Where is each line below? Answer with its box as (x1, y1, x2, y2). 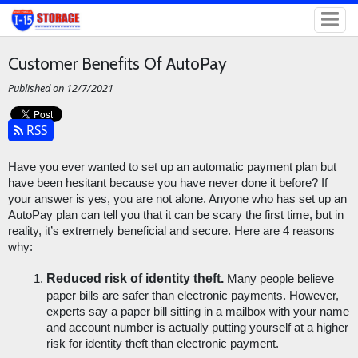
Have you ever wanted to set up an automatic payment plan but (7, 161, 336, 174)
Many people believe (223, 272, 334, 286)
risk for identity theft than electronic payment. (46, 337, 282, 351)
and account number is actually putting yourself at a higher (46, 321, 348, 335)
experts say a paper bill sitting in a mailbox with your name (46, 305, 349, 319)
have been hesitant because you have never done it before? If (7, 177, 328, 190)
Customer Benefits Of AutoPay (7, 53, 227, 74)
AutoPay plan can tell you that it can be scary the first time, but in (7, 209, 344, 222)
